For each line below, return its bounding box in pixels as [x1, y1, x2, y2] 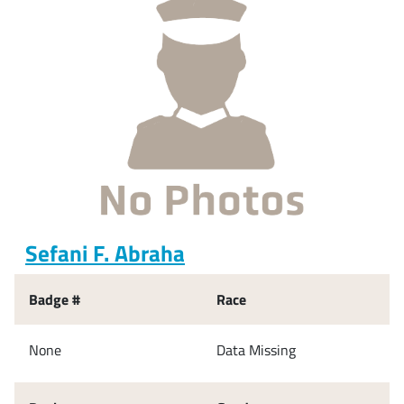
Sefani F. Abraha [25, 234, 185, 271]
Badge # [29, 288, 80, 310]
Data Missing [216, 338, 296, 361]
